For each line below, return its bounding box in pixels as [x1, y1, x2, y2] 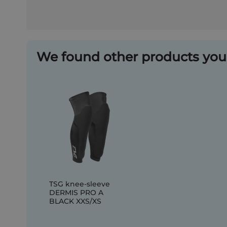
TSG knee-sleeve [49, 179, 110, 188]
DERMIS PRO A [49, 188, 103, 197]
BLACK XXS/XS [49, 197, 101, 206]
